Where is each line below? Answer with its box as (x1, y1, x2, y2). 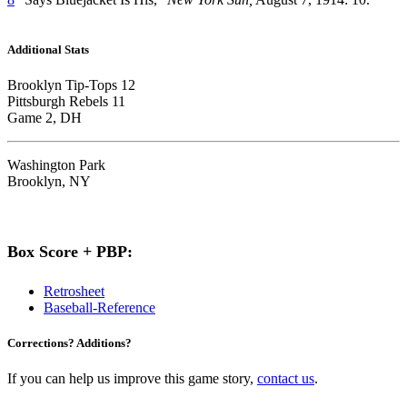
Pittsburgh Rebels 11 (7, 94, 125, 110)
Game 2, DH (7, 110, 82, 126)
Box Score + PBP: (7, 243, 133, 262)
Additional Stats (7, 42, 89, 56)
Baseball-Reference (44, 300, 155, 316)
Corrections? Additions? (7, 336, 132, 351)
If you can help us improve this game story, (7, 371, 257, 387)
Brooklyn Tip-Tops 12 (7, 77, 135, 94)
